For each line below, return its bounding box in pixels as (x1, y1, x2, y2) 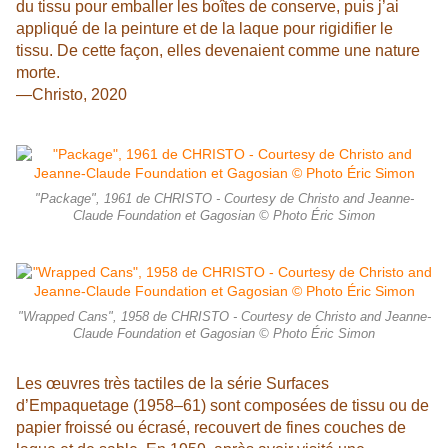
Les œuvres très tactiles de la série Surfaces (16, 375, 329, 393)
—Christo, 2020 (16, 86, 127, 104)
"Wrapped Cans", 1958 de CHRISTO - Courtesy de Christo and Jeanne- (17, 310, 431, 325)
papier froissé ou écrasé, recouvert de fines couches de (16, 419, 406, 437)
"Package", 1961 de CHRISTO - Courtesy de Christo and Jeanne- (34, 192, 414, 207)
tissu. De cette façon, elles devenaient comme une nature (16, 42, 420, 60)
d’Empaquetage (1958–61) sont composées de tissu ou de (16, 397, 429, 415)
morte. (16, 64, 60, 82)
